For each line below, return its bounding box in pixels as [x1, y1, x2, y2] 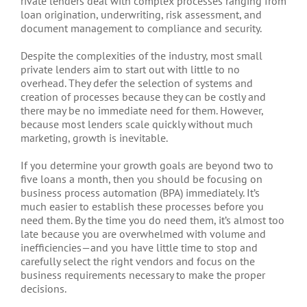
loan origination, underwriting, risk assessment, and [21, 7, 262, 21]
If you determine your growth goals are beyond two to [21, 158, 273, 172]
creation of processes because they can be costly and [21, 89, 266, 103]
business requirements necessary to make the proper [21, 267, 265, 282]
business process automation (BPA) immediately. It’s [21, 185, 260, 199]
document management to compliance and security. [21, 21, 262, 35]
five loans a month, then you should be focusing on [21, 171, 262, 186]
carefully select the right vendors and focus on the [21, 254, 255, 268]
